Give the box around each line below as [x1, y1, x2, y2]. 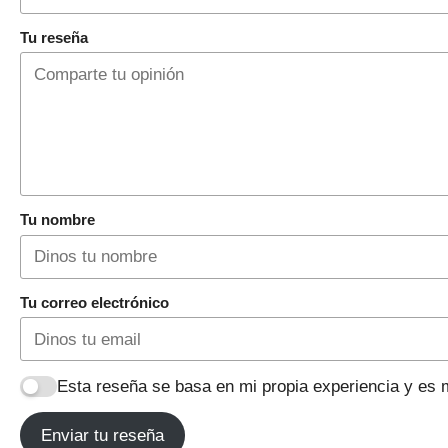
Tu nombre [20, 212, 95, 229]
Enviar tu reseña [41, 425, 164, 445]
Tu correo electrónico [20, 294, 169, 311]
